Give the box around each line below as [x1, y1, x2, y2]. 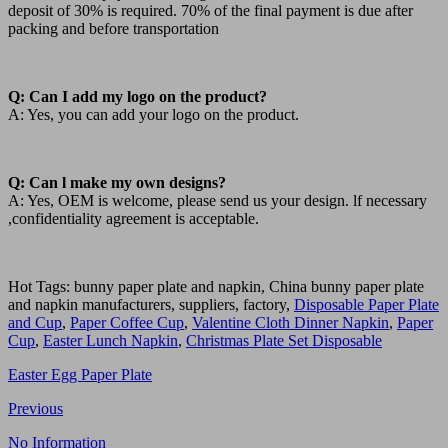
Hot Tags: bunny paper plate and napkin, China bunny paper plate [8, 277, 424, 295]
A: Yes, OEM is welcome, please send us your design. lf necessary [8, 191, 427, 209]
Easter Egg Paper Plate [8, 365, 152, 383]
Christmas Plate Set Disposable [186, 331, 382, 349]
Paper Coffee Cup [70, 313, 184, 331]
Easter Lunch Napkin [43, 331, 178, 349]
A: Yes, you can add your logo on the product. [8, 105, 299, 123]
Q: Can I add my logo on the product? [8, 87, 267, 105]
